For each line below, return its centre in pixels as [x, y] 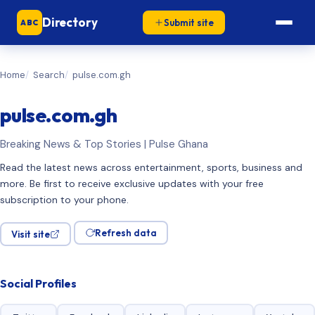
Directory [70, 22]
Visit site [31, 234]
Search [49, 75]
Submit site [188, 22]
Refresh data [126, 233]
